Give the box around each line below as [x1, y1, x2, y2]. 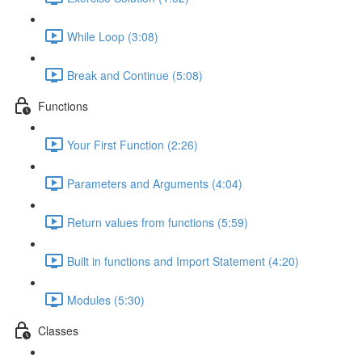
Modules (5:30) [67, 291, 145, 308]
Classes [38, 322, 78, 339]
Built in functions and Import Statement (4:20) [67, 252, 299, 269]
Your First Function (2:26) [67, 136, 198, 153]
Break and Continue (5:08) [67, 66, 203, 83]
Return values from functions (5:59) [67, 213, 248, 230]
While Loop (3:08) [67, 27, 158, 44]
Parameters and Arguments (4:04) [67, 175, 242, 192]
